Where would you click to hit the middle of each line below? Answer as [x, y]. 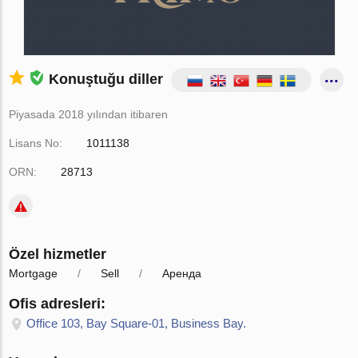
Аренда [182, 273]
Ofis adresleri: [58, 304]
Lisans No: [36, 143]
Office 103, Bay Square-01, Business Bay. [137, 323]
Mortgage [34, 273]
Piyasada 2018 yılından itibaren [89, 114]
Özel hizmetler [58, 254]
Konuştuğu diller [106, 79]
